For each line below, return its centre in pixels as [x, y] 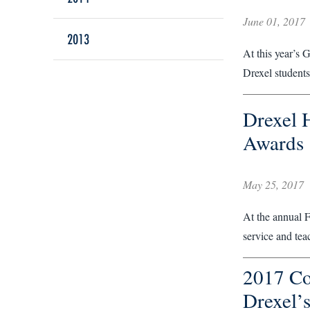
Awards [273, 142]
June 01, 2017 [274, 21]
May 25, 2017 [273, 184]
